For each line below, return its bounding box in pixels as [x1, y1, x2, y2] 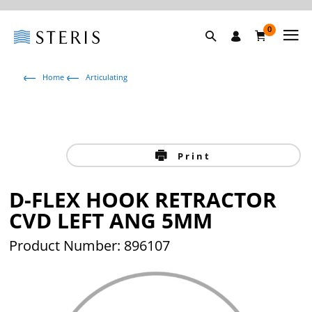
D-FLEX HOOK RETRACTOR [9, 185, 277, 214]
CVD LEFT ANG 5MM [9, 206, 213, 235]
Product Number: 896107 [9, 236, 171, 255]
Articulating [86, 72, 128, 82]
